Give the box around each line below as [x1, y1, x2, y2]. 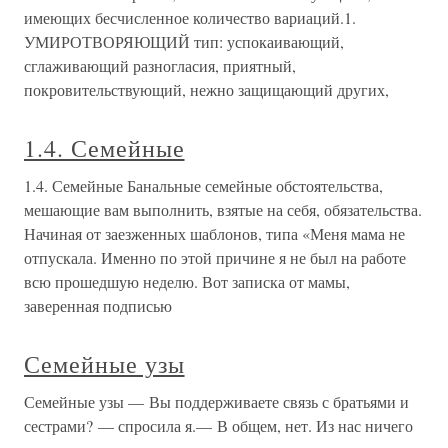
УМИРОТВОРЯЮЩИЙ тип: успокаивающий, [24, 31, 344, 52]
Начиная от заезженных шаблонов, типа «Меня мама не [24, 223, 405, 244]
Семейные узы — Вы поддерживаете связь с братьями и [24, 391, 409, 412]
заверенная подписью [24, 295, 172, 316]
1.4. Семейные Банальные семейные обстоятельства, [24, 175, 383, 196]
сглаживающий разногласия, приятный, [24, 55, 296, 76]
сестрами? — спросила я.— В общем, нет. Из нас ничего [24, 415, 413, 436]
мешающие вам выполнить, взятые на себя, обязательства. [24, 199, 422, 220]
